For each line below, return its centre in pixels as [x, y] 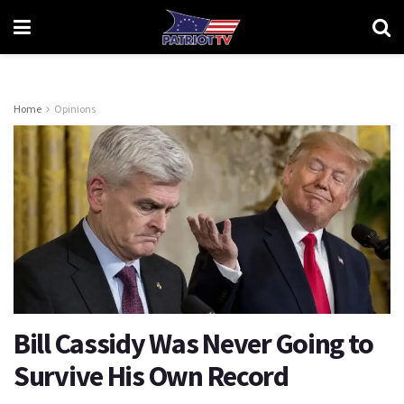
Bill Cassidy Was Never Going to [193, 344]
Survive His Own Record [151, 376]
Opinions [75, 109]
